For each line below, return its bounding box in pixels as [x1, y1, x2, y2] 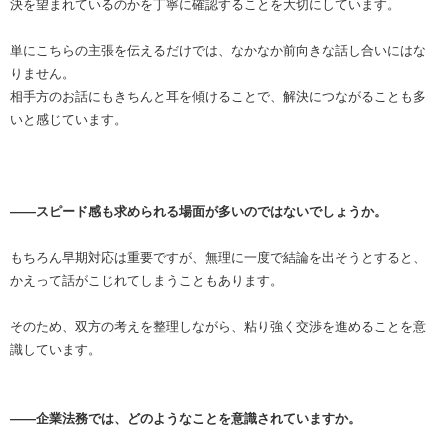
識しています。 [10, 341, 101, 357]
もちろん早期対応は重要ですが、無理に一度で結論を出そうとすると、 [10, 249, 426, 265]
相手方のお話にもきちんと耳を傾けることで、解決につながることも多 [10, 88, 426, 104]
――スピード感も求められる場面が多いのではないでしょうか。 [10, 203, 387, 219]
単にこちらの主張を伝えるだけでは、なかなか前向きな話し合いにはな [10, 42, 426, 58]
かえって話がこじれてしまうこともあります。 [10, 272, 283, 288]
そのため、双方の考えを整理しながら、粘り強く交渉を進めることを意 [10, 318, 426, 334]
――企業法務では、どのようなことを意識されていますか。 [10, 410, 361, 426]
